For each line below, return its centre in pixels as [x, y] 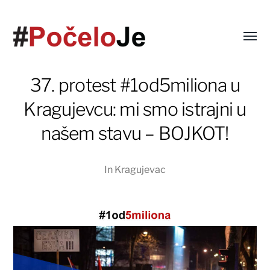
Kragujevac [140, 170]
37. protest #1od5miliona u [135, 85]
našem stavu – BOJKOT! [135, 133]
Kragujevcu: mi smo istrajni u [135, 109]
